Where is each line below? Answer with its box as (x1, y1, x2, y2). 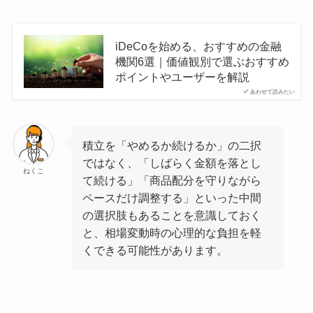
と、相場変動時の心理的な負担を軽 (82, 226, 262, 240)
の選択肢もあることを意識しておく (82, 209, 262, 222)
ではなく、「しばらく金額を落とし (82, 156, 262, 170)
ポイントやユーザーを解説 (115, 70, 249, 83)
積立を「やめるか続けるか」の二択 (82, 139, 262, 152)
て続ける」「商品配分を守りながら (82, 174, 262, 187)
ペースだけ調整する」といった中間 (82, 191, 262, 205)
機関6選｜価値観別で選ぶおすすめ (115, 54, 289, 68)
